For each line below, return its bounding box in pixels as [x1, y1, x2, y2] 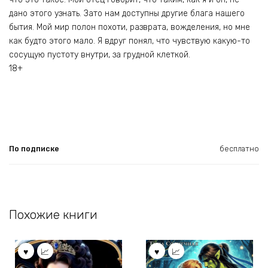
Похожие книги [9, 208, 98, 223]
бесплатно [220, 144, 259, 154]
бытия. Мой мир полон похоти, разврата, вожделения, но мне [9, 22, 250, 32]
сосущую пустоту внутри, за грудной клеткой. [9, 49, 190, 60]
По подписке [9, 144, 59, 154]
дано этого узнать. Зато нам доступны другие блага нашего [9, 8, 245, 19]
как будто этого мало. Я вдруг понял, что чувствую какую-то [9, 35, 250, 46]
